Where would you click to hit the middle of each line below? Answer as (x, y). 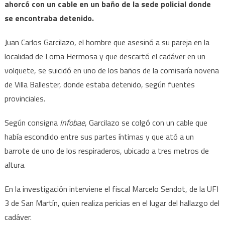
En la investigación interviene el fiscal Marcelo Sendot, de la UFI (111, 189)
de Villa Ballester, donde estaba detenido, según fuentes (99, 84)
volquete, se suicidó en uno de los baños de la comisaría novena (111, 70)
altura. (15, 164)
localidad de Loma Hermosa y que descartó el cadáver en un (105, 56)
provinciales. (25, 98)
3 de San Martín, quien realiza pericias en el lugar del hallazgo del (112, 203)
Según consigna (32, 122)
